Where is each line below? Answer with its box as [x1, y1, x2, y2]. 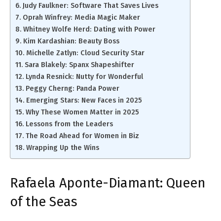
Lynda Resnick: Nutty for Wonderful [25, 72, 143, 81]
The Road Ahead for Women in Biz [25, 131, 139, 141]
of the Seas [10, 194, 77, 210]
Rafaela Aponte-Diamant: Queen [10, 175, 205, 191]
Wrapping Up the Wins [26, 143, 99, 152]
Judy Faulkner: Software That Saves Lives [22, 1, 158, 10]
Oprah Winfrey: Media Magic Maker [22, 13, 140, 22]
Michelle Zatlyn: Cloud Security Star [26, 48, 145, 58]
